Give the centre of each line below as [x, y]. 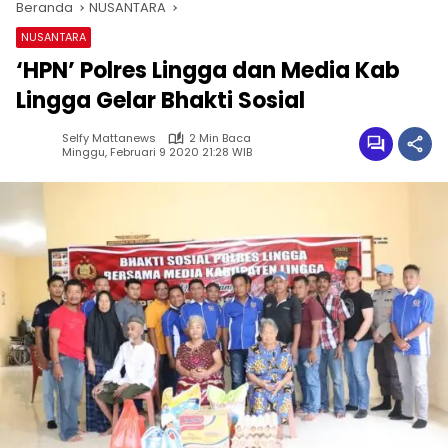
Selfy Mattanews [109, 138]
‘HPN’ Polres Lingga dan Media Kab [208, 71]
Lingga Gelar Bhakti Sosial [160, 101]
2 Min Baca [220, 138]
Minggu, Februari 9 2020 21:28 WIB [157, 151]
